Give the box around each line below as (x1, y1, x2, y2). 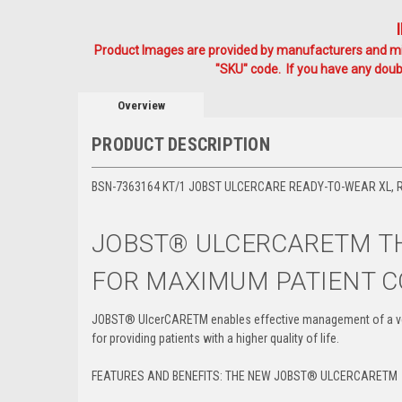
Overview (117, 98, 165, 112)
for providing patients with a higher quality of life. (92, 330, 339, 345)
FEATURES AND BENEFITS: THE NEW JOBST (92, 368, 307, 383)
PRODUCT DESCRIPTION (92, 133, 270, 155)
